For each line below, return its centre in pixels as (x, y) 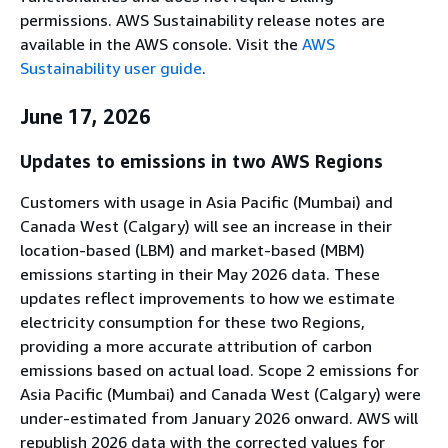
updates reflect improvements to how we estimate (207, 298)
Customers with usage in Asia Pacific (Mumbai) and (206, 202)
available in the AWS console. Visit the (161, 43)
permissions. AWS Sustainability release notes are (202, 19)
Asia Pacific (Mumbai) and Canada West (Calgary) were (220, 394)
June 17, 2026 (85, 116)
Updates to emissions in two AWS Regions (201, 161)
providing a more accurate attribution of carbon (196, 346)
